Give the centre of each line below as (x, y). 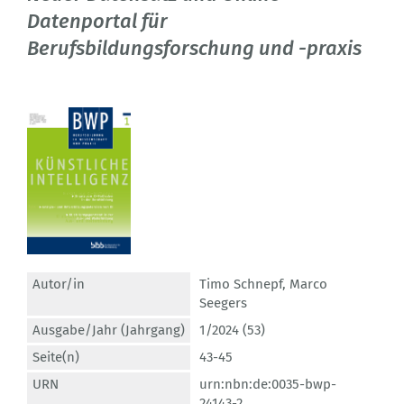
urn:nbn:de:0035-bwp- (268, 385)
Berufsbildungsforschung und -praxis (194, 49)
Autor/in (59, 285)
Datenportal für (97, 22)
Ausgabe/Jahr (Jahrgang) (109, 331)
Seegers (223, 303)
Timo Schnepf (241, 285)
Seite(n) (56, 358)
